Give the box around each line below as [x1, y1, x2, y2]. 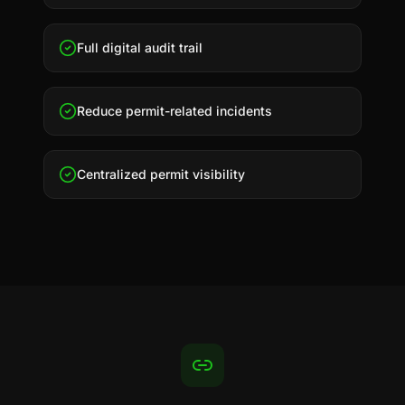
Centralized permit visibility [77, 166, 245, 182]
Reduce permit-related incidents [77, 103, 272, 118]
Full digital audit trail [77, 40, 202, 55]
